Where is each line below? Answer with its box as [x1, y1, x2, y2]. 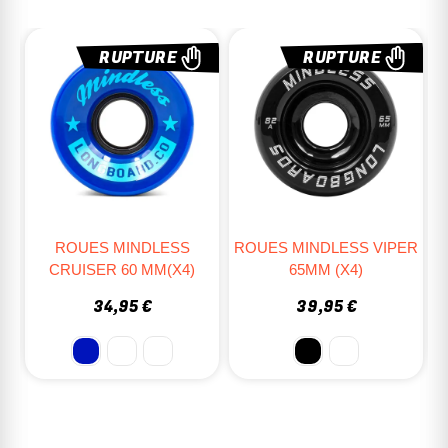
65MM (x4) [85, 260, 159, 278]
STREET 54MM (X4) [257, 272, 395, 290]
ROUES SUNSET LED [250, 250, 402, 268]
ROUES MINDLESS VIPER [30, 238, 214, 256]
